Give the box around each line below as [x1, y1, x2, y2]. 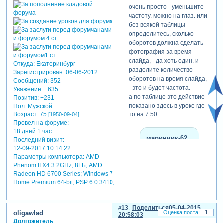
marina [146, 154, 165, 162]
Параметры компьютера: [13, 153, 84, 161]
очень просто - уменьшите [128, 3, 204, 11]
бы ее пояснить [146, 190, 191, 198]
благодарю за [146, 163, 185, 171]
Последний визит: [13, 136, 64, 144]
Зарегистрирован [13, 69, 63, 76]
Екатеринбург [34, 60, 75, 68]
